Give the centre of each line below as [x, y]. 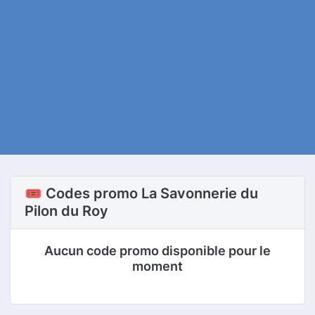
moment [157, 266]
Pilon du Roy [66, 211]
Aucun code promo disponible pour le [157, 251]
